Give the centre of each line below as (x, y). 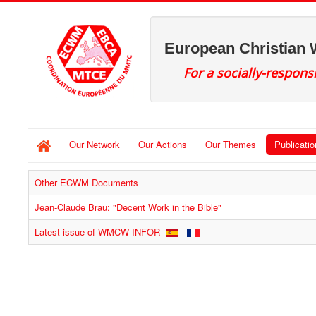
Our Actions (163, 144)
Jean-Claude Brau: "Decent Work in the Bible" (128, 207)
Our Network (95, 144)
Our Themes (231, 144)
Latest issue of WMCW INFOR (99, 231)
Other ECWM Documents (86, 182)
